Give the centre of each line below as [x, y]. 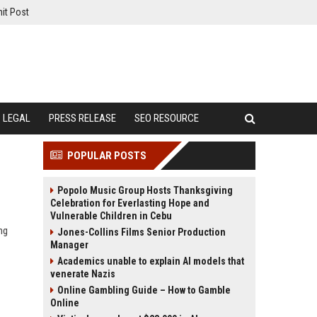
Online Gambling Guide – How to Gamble [144, 290]
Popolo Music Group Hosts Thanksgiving [145, 190]
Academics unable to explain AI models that [151, 261]
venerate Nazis [83, 274]
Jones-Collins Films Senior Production [142, 232]
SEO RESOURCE [167, 118]
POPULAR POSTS [107, 156]
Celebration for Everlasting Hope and [130, 203]
